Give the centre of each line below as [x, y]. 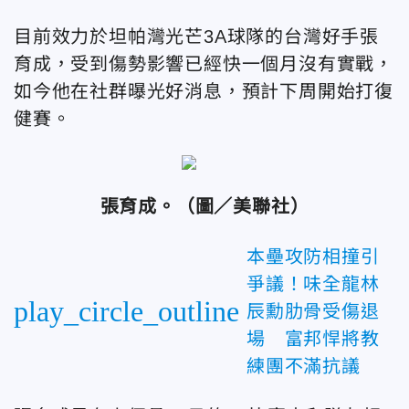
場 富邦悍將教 [313, 339]
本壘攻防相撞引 [313, 257]
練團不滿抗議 [304, 366]
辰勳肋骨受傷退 [313, 311]
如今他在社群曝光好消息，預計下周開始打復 [204, 91]
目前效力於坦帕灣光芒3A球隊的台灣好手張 [196, 37]
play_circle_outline [126, 311]
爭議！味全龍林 [313, 284]
